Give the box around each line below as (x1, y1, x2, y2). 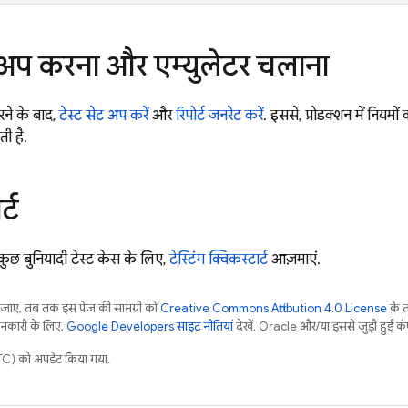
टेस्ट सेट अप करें (59, 107, 148, 125)
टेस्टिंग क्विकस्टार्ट (169, 250, 268, 269)
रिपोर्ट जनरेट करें (176, 107, 263, 125)
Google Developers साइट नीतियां (66, 319, 233, 334)
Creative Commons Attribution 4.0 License (160, 301, 387, 316)
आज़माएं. (268, 250, 321, 269)
